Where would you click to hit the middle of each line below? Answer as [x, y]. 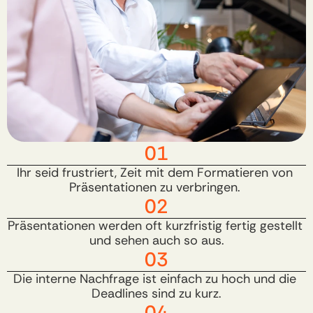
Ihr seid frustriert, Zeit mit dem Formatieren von [155, 173]
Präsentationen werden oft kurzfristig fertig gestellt [155, 226]
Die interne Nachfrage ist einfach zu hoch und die [155, 279]
